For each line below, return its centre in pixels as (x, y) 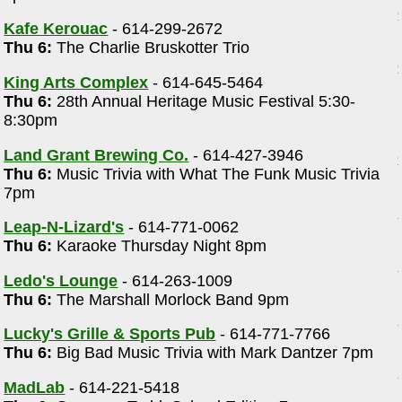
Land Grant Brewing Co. (96, 155)
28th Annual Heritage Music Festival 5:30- (204, 102)
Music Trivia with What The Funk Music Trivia (216, 174)
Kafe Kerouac (56, 29)
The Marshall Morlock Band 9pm (171, 299)
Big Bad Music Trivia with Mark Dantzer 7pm (213, 353)
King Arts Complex (76, 83)
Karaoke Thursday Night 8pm (160, 246)
